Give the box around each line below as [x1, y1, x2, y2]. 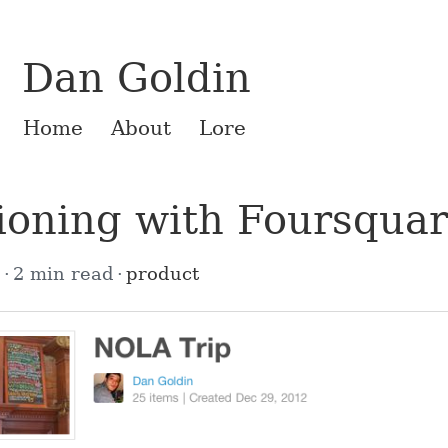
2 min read [13, 263, 114, 284]
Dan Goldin [22, 54, 251, 101]
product [126, 263, 199, 284]
